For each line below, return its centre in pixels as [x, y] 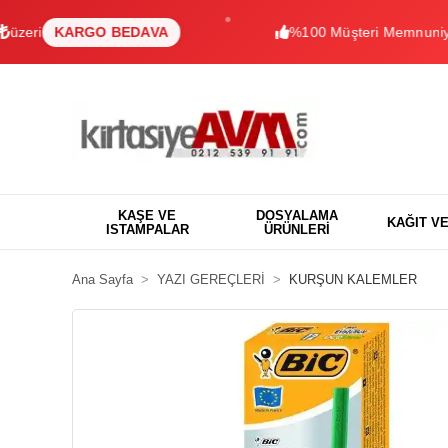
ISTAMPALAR [147, 229]
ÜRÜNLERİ [297, 229]
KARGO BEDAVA [61, 31]
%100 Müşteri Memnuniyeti [328, 31]
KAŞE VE [147, 215]
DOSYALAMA [297, 215]
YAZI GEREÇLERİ [211, 279]
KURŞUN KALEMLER [353, 279]
